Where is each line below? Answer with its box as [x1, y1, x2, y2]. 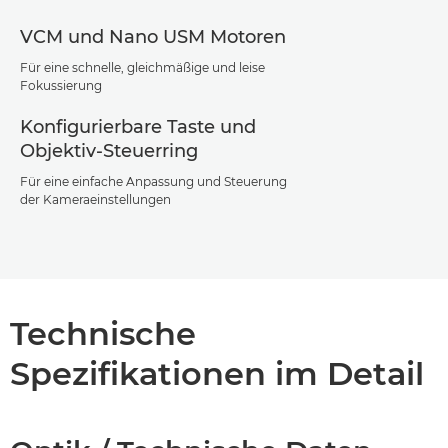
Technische [10, 314, 196, 353]
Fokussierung [20, 78, 102, 93]
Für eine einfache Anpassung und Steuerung [20, 174, 287, 189]
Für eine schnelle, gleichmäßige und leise [20, 60, 265, 75]
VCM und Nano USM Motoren [20, 26, 286, 48]
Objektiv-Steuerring [20, 140, 198, 162]
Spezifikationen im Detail [10, 354, 424, 393]
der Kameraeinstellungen [20, 192, 171, 207]
